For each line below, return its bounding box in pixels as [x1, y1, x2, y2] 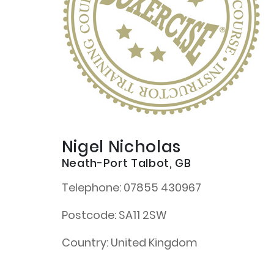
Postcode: [61, 207, 116, 223]
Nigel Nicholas [61, 136, 181, 158]
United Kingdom [108, 235, 198, 250]
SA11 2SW [116, 207, 167, 223]
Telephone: [61, 180, 121, 195]
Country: [61, 235, 108, 250]
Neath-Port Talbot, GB [61, 155, 191, 171]
